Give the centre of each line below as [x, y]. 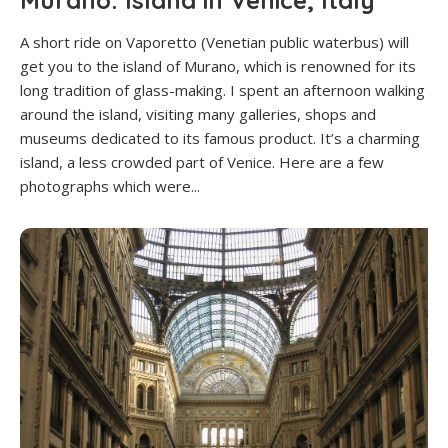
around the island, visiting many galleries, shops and [198, 114]
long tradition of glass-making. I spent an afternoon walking [222, 90]
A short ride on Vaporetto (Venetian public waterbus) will [214, 42]
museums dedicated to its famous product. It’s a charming [220, 138]
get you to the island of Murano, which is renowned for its [218, 66]
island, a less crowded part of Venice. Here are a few [202, 162]
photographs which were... [110, 186]
